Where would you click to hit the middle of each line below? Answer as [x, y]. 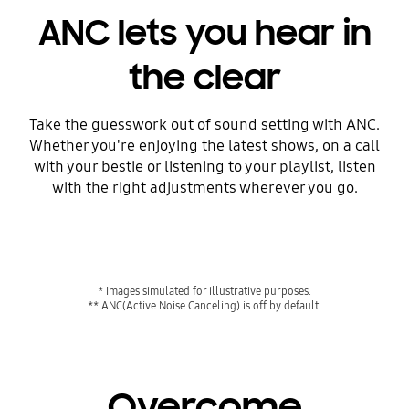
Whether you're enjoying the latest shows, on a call [204, 145]
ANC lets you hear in [204, 32]
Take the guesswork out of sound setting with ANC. [204, 124]
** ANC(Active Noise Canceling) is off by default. [204, 306]
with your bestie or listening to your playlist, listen [204, 166]
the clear [204, 77]
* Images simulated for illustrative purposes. [204, 291]
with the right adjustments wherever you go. [204, 187]
